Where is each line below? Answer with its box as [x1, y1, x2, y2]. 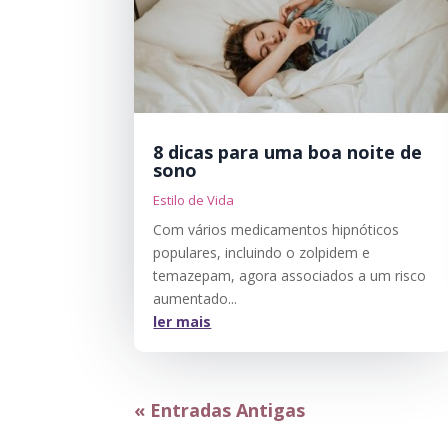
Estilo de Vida [153, 191, 235, 210]
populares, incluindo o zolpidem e [153, 243, 371, 263]
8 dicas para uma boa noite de [153, 140, 423, 165]
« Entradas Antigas [134, 398, 306, 423]
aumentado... [153, 289, 238, 309]
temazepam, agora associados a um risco [153, 266, 427, 286]
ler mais [153, 312, 212, 332]
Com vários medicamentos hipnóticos [153, 220, 400, 240]
